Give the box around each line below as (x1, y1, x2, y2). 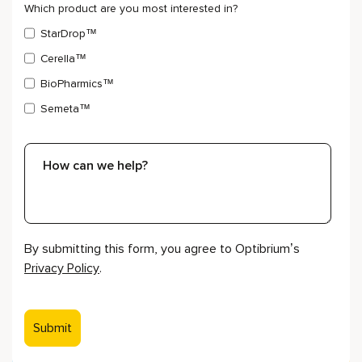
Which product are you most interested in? (24, 2, 238, 16)
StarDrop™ (40, 27, 97, 41)
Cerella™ (40, 52, 86, 66)
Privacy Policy (24, 260, 99, 277)
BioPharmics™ (40, 77, 114, 91)
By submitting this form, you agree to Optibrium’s (24, 241, 300, 258)
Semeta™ (40, 102, 90, 116)
